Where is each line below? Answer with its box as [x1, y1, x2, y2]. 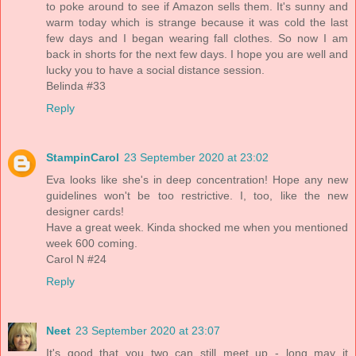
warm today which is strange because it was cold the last [46, 16, 348, 29]
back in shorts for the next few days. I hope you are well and [46, 48, 348, 61]
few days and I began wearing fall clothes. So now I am [46, 32, 348, 45]
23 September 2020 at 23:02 [124, 151, 269, 164]
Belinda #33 [46, 79, 106, 93]
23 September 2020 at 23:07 [75, 324, 220, 338]
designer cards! [46, 205, 124, 219]
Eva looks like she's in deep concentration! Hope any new [46, 173, 348, 187]
